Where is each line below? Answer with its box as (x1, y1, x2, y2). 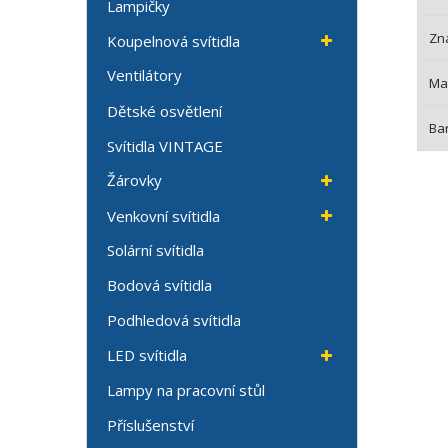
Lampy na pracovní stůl (107, 380, 266, 401)
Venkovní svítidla (107, 205, 221, 226)
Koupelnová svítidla (107, 30, 241, 51)
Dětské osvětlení (107, 100, 223, 121)
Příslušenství (107, 415, 195, 436)
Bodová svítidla (107, 275, 213, 296)
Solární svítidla (107, 240, 205, 261)
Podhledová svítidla (107, 310, 242, 331)
